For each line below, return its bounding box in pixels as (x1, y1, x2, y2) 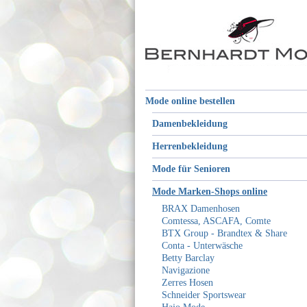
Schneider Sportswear (162, 290, 246, 300)
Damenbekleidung (152, 119, 228, 129)
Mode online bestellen (145, 96, 235, 106)
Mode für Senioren (152, 164, 230, 174)
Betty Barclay (162, 253, 214, 263)
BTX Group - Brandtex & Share (162, 228, 287, 238)
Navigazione (162, 265, 210, 275)
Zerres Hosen (162, 278, 213, 288)
